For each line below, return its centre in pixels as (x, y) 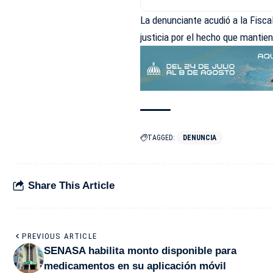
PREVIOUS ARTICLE (60, 236)
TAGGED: (161, 137)
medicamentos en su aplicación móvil (135, 266)
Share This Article (71, 186)
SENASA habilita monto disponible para (140, 250)
